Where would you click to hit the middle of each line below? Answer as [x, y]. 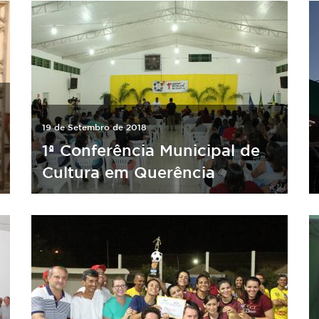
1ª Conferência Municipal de [151, 150]
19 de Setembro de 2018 [94, 127]
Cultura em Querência [129, 172]
